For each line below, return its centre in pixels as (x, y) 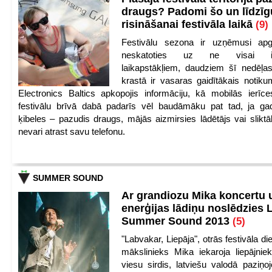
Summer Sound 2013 (177, 221)
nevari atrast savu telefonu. (72, 131)
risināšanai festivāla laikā (189, 24)
